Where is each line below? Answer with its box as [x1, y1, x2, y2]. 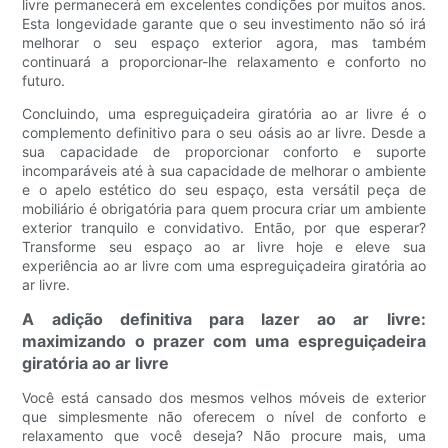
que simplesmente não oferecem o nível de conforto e [22, 408, 426, 426]
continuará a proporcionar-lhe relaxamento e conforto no [22, 53, 426, 71]
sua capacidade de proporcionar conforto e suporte [22, 143, 426, 161]
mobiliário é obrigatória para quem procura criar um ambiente [22, 200, 426, 218]
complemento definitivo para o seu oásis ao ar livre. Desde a [22, 124, 426, 142]
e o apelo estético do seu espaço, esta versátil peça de [22, 181, 426, 199]
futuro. [22, 72, 66, 90]
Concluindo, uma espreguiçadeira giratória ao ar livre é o [22, 105, 426, 123]
